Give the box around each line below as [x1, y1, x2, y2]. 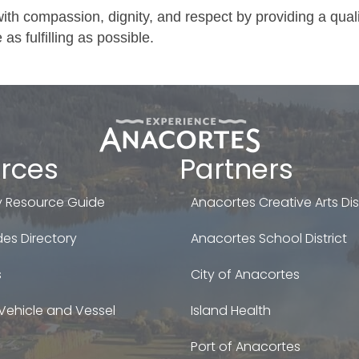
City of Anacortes [191, 264, 300, 284]
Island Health [191, 301, 271, 320]
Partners [179, 149, 293, 188]
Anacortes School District [191, 228, 347, 248]
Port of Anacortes [191, 337, 301, 356]
